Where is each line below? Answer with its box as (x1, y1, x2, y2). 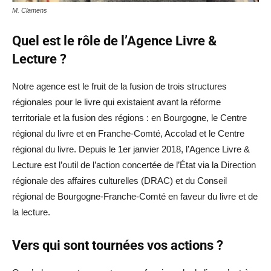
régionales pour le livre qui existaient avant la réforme (12, 97, 221, 108)
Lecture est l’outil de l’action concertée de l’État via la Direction (12, 160, 256, 171)
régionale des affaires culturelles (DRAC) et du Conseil (12, 175, 227, 186)
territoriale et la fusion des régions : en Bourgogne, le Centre (12, 113, 247, 123)
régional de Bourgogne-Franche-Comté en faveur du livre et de (12, 191, 258, 202)
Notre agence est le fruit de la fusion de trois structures (12, 81, 227, 92)
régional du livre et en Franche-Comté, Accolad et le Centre (12, 128, 244, 139)
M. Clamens (12, 7, 47, 15)
